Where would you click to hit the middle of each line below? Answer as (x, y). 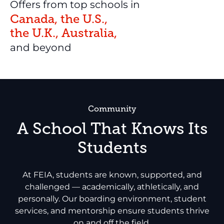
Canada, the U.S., (62, 18)
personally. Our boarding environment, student (112, 198)
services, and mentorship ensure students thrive (112, 210)
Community (112, 109)
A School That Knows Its (112, 128)
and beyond (41, 47)
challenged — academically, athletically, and (112, 186)
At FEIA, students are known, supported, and (112, 174)
